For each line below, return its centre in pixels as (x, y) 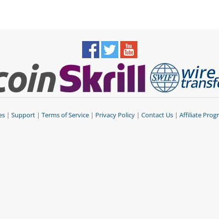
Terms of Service (65, 115)
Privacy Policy (115, 115)
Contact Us (157, 115)
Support (23, 115)
